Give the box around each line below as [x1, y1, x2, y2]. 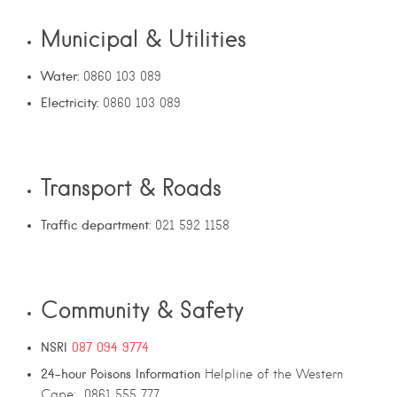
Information [136, 366, 200, 383]
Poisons [90, 366, 131, 383]
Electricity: [41, 95, 98, 112]
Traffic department [41, 217, 149, 234]
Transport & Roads [41, 174, 222, 201]
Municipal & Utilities [41, 25, 246, 52]
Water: [41, 68, 79, 85]
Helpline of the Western [200, 367, 343, 382]
